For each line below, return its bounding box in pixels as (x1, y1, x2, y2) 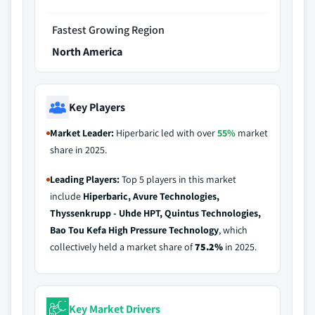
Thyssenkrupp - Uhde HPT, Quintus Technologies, (50, 207, 261, 219)
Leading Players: (50, 173, 120, 186)
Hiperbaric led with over (114, 127, 217, 139)
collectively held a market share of (50, 240, 195, 253)
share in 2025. (50, 143, 107, 156)
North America (52, 44, 122, 59)
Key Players (69, 99, 125, 115)
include (50, 190, 83, 202)
